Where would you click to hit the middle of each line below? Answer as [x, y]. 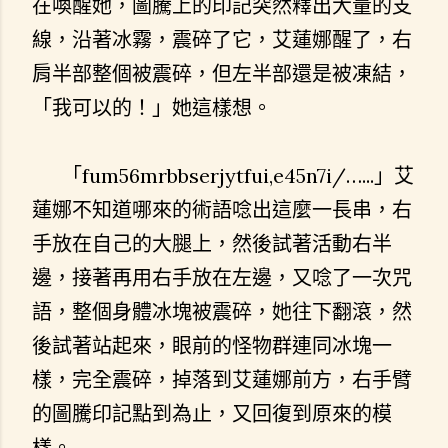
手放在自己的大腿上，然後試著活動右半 [212, 243]
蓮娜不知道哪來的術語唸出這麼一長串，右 [222, 209]
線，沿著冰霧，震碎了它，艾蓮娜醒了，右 [222, 39]
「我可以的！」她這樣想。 [152, 107]
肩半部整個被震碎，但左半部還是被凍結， [222, 73]
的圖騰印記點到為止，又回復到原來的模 [212, 413]
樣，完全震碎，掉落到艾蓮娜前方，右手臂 [222, 379]
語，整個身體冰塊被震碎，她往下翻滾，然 [222, 311]
